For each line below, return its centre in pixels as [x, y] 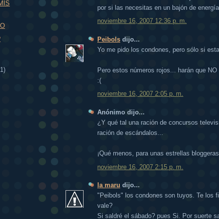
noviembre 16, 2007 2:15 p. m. [140, 167]
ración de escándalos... [130, 132]
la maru [109, 185]
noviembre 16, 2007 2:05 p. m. [140, 94]
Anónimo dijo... [121, 112]
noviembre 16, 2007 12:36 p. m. [142, 21]
